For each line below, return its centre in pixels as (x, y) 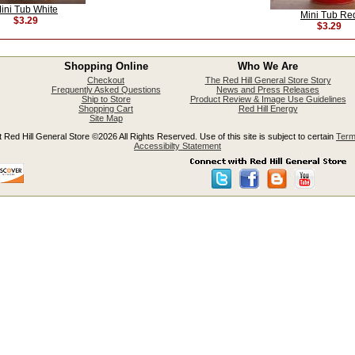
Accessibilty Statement (177, 146)
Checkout (106, 80)
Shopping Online (106, 66)
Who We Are (268, 66)
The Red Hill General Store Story (268, 80)
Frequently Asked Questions (106, 90)
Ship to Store (106, 99)
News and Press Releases (268, 90)
